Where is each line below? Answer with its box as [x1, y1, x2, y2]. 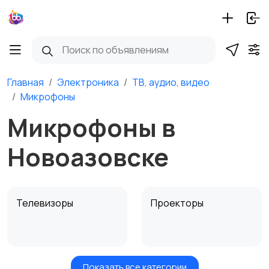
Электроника [57, 76, 119, 89]
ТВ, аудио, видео [132, 76, 210, 89]
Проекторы [151, 196, 205, 210]
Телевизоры [16, 196, 75, 210]
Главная [7, 76, 44, 89]
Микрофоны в [7, 110, 175, 144]
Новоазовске [7, 140, 169, 174]
